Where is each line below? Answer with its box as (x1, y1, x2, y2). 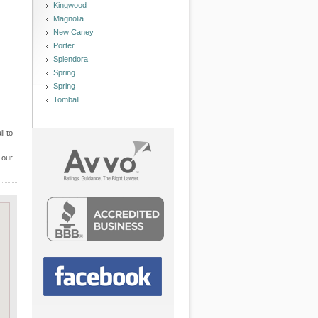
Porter (53, 41, 75, 50)
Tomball (53, 95, 79, 104)
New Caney (53, 28, 94, 36)
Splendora (53, 55, 88, 63)
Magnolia (53, 14, 84, 23)
